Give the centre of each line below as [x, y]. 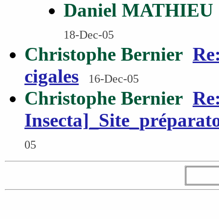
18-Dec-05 [89, 34]
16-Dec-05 [114, 78]
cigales [52, 76]
